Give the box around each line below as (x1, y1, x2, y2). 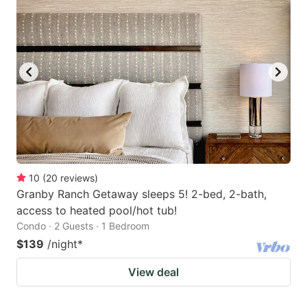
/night (47, 236, 77, 251)
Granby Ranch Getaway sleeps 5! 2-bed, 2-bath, (16, 186, 267, 201)
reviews (60, 171, 95, 184)
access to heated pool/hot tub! (16, 203, 177, 217)
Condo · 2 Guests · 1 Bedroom (16, 219, 149, 232)
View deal (128, 265, 179, 279)
